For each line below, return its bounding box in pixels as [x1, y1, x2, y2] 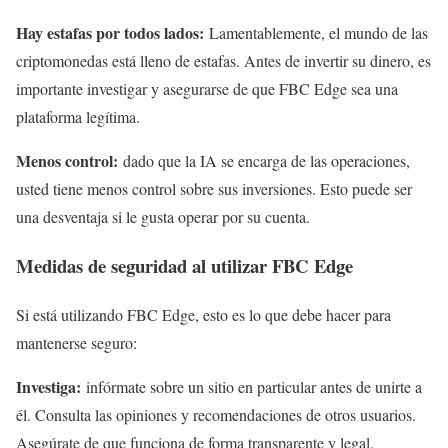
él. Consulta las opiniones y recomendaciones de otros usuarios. [16, 403, 416, 425]
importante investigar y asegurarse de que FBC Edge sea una [16, 78, 398, 100]
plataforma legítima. [16, 106, 140, 128]
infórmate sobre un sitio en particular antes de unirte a [86, 375, 422, 397]
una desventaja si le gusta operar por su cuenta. [16, 206, 310, 228]
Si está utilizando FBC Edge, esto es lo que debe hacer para [16, 303, 391, 325]
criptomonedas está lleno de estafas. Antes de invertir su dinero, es [16, 50, 431, 72]
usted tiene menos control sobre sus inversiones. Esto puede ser [16, 178, 412, 200]
